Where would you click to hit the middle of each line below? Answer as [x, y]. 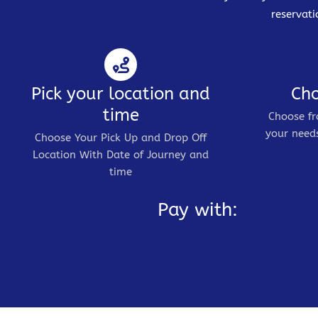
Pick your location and [121, 94]
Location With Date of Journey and [121, 155]
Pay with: [198, 210]
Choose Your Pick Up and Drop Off [121, 138]
